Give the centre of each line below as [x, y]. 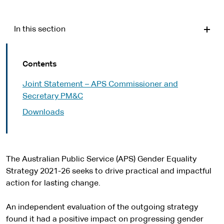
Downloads [43, 112]
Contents [39, 64]
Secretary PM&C [53, 96]
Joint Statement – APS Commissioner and [100, 84]
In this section [40, 29]
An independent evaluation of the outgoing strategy [102, 207]
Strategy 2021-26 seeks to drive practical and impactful [109, 171]
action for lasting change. [53, 183]
